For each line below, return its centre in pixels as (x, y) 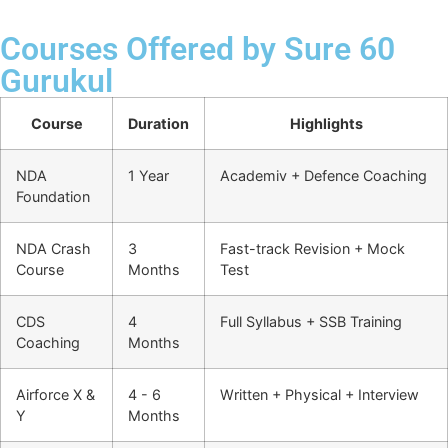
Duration (158, 124)
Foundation (53, 197)
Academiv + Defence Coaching (323, 176)
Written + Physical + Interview (319, 395)
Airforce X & (55, 395)
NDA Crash (53, 249)
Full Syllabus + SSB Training (311, 322)
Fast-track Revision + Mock (312, 249)
